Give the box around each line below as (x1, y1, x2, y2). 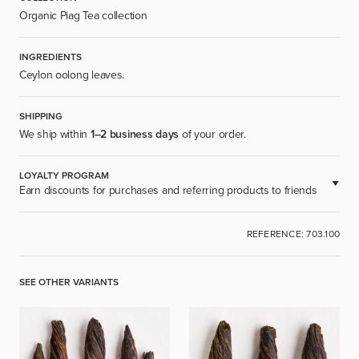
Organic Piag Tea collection (19, 7, 147, 23)
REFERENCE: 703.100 (246, 227, 340, 240)
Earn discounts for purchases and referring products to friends (19, 182, 317, 198)
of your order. (179, 126, 246, 142)
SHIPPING (19, 109, 63, 123)
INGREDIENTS (19, 50, 82, 63)
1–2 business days (90, 126, 179, 142)
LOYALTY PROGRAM (19, 168, 109, 182)
